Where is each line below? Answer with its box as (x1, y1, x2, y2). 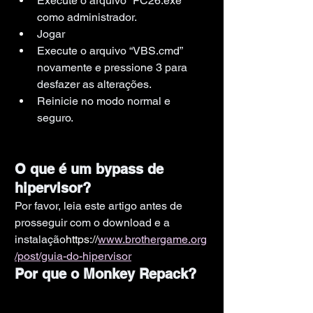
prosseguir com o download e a (15, 215, 173, 229)
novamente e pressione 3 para (37, 60, 190, 74)
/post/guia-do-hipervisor (15, 249, 131, 263)
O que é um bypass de (15, 160, 168, 177)
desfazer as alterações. (37, 77, 152, 91)
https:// (66, 232, 98, 246)
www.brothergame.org (98, 232, 207, 246)
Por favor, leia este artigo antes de (15, 198, 185, 212)
